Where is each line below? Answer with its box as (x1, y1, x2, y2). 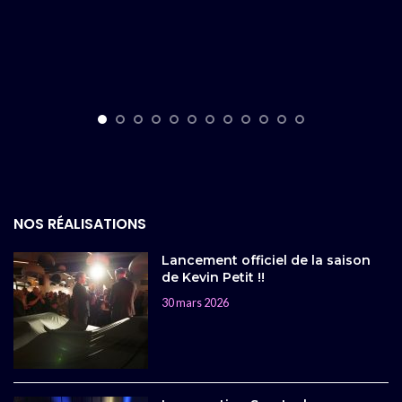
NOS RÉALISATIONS (13, 214, 146, 235)
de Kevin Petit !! (162, 269, 265, 286)
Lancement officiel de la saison (162, 252, 371, 269)
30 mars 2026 (162, 296, 229, 310)
